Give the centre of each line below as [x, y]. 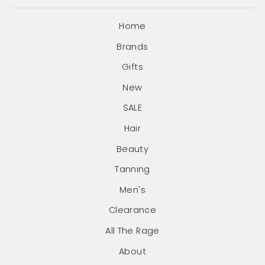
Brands [132, 46]
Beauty [132, 149]
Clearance [132, 210]
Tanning [132, 169]
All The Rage [132, 231]
